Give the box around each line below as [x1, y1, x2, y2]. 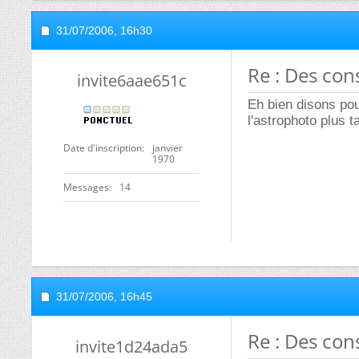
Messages [63, 180, 109, 194]
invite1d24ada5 [75, 336, 188, 357]
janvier [152, 141, 183, 155]
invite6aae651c [76, 70, 187, 91]
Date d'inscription [63, 141, 142, 155]
